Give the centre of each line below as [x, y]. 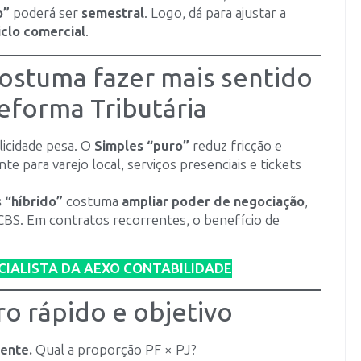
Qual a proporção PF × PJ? [114, 350]
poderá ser [46, 12]
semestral [113, 12]
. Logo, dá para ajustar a [215, 12]
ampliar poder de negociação [213, 201]
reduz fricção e [236, 145]
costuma [92, 201]
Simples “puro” [142, 145]
